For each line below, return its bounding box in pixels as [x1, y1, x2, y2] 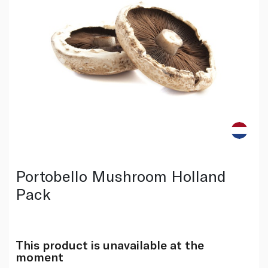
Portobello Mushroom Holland [15, 166, 226, 185]
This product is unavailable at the [15, 237, 204, 252]
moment [15, 249, 63, 264]
